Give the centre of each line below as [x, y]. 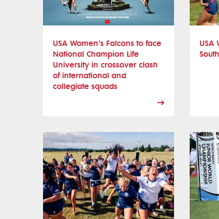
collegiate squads [85, 86]
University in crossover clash [105, 65]
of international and [89, 75]
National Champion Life [96, 54]
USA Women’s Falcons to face [107, 43]
